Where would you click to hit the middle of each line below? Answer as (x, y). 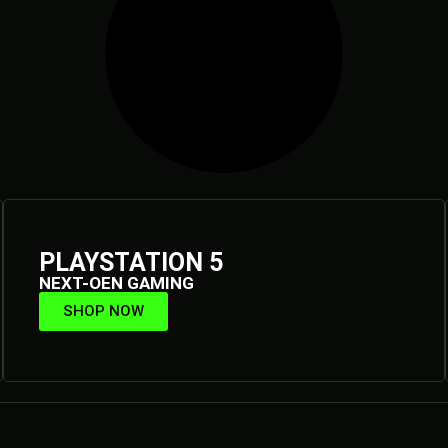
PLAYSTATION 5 (131, 262)
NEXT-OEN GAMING (117, 282)
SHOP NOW (104, 310)
